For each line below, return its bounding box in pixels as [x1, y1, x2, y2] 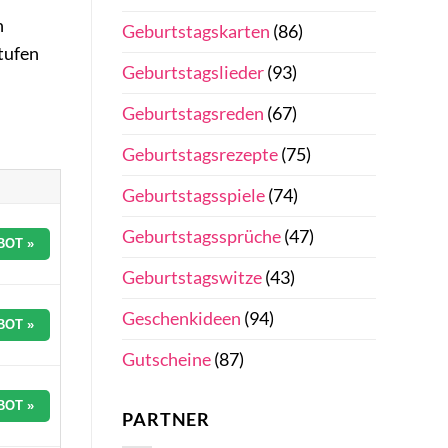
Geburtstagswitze [122, 266, 262, 288]
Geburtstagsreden [122, 102, 264, 124]
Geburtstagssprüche [122, 225, 281, 247]
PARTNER [122, 409, 211, 431]
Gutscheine [122, 348, 211, 370]
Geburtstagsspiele [122, 184, 265, 206]
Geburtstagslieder [122, 61, 264, 83]
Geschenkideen [122, 307, 241, 329]
